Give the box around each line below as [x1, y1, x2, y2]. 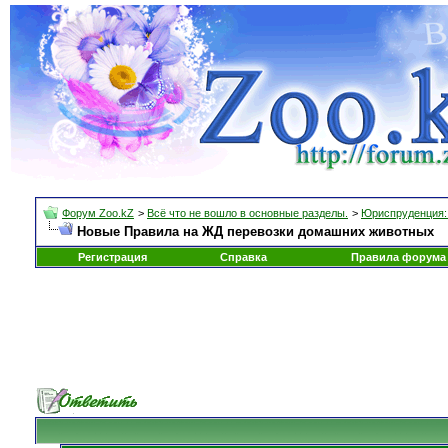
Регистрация [78, 251, 147, 263]
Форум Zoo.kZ [62, 207, 134, 219]
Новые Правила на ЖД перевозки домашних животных [77, 224, 434, 239]
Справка [219, 251, 267, 263]
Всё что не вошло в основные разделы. [147, 207, 348, 219]
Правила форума [350, 251, 446, 263]
